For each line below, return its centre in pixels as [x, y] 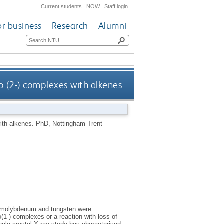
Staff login [116, 6]
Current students [62, 6]
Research [70, 26]
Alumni [112, 26]
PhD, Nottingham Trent [69, 123]
